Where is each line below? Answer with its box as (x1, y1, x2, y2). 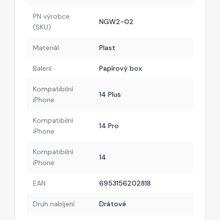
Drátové (99, 199, 126, 208)
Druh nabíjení (33, 199, 75, 208)
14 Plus (99, 89, 121, 99)
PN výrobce (33, 11, 70, 21)
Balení (33, 63, 52, 73)
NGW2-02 (99, 17, 134, 26)
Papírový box (99, 63, 142, 73)
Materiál (33, 43, 59, 52)
